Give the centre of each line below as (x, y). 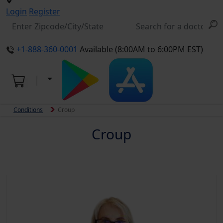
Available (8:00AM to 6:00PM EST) (141, 49)
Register (45, 11)
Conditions (28, 110)
